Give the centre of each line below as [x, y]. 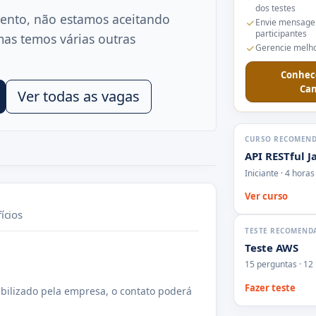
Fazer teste [271, 287]
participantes [281, 34]
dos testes [275, 8]
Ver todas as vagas [79, 96]
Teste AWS [272, 247]
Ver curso [267, 196]
